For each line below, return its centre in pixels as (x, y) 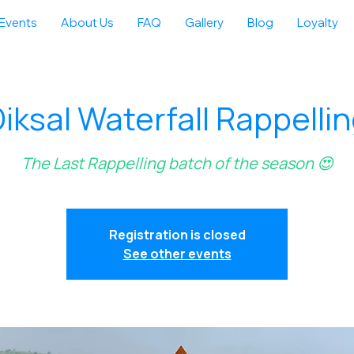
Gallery (204, 23)
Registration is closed (177, 235)
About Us (87, 23)
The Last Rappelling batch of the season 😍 (177, 163)
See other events (177, 254)
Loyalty (317, 23)
